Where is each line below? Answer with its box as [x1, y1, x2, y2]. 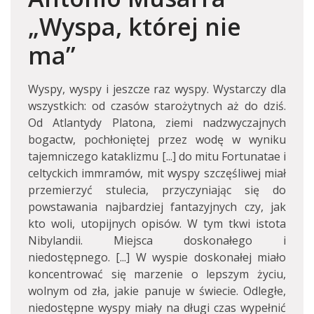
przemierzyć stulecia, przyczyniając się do [28, 182, 286, 198]
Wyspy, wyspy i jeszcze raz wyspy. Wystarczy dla [28, 81, 286, 97]
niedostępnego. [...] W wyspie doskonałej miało [28, 250, 286, 265]
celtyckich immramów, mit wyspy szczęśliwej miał [28, 165, 286, 181]
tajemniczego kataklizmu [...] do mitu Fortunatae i [28, 149, 286, 164]
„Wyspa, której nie [28, 10, 241, 43]
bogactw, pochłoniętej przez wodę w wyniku [28, 132, 286, 147]
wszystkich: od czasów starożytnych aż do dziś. [28, 98, 286, 114]
